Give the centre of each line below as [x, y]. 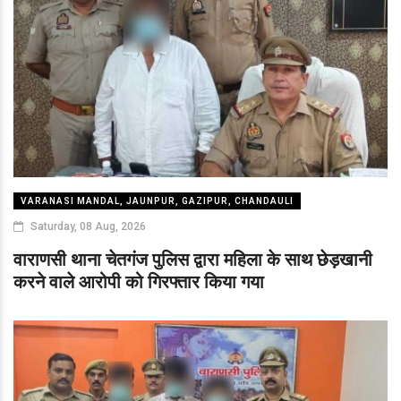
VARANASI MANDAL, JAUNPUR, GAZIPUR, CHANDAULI [157, 201]
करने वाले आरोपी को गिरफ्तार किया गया [139, 282]
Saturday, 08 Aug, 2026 [87, 227]
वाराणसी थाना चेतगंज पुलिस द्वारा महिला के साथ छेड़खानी [193, 260]
